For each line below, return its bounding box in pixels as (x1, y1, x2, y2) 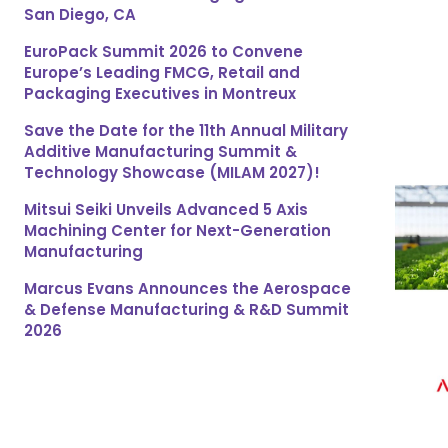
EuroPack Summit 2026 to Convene (24, 41, 303, 63)
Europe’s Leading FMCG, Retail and (24, 62, 300, 84)
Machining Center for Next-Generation (24, 220, 331, 242)
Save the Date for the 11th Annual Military (24, 120, 348, 142)
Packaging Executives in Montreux (24, 83, 296, 105)
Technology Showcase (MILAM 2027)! (24, 162, 320, 184)
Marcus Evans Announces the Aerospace (24, 278, 351, 300)
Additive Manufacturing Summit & (24, 141, 297, 163)
